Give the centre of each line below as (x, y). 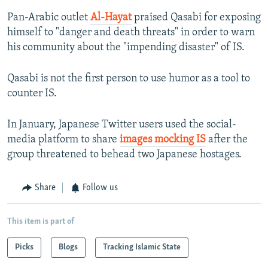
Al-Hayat (111, 18)
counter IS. (32, 94)
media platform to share (63, 140)
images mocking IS (163, 140)
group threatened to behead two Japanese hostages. (124, 155)
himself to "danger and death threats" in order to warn (131, 33)
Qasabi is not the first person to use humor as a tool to (129, 79)
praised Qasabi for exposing (196, 18)
